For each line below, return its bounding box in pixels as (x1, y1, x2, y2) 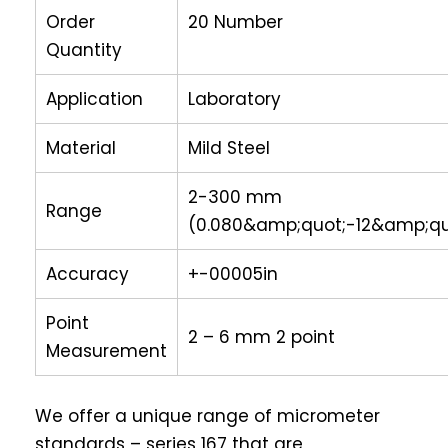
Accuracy (46, 262, 129, 287)
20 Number (188, 10, 283, 35)
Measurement (46, 339, 167, 364)
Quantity (46, 38, 122, 63)
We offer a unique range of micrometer (35, 403, 380, 428)
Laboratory (188, 87, 281, 112)
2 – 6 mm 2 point (188, 325, 335, 350)
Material (46, 136, 116, 161)
